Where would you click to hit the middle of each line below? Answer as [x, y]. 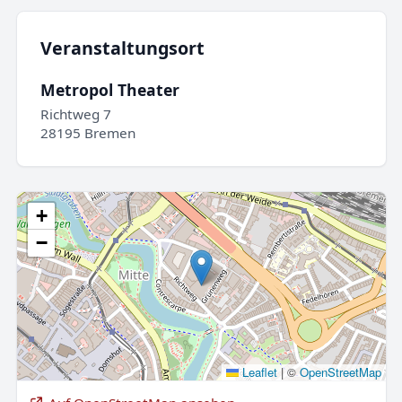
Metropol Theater [109, 89]
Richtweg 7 [75, 114]
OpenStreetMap [340, 371]
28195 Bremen [87, 133]
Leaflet [258, 371]
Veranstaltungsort [122, 48]
